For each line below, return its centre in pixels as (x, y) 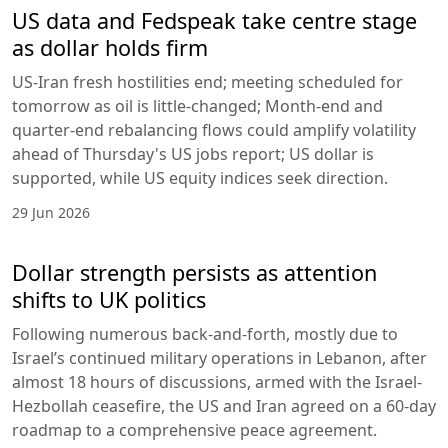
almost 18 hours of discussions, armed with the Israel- (217, 381)
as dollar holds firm (110, 47)
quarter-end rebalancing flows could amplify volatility (214, 129)
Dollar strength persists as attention (194, 272)
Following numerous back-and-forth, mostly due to (205, 333)
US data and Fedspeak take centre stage (214, 20)
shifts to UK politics (109, 299)
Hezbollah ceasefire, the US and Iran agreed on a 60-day (224, 405)
